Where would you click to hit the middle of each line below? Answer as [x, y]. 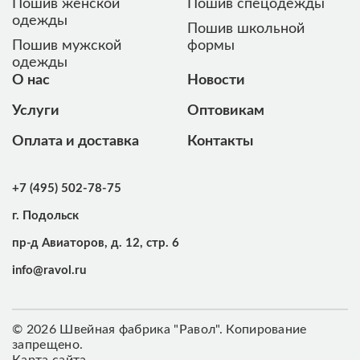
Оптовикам [226, 111]
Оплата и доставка [76, 142]
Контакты [220, 142]
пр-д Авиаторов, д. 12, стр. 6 [96, 243]
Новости [216, 81]
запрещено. [48, 345]
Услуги [36, 111]
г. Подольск [45, 216]
